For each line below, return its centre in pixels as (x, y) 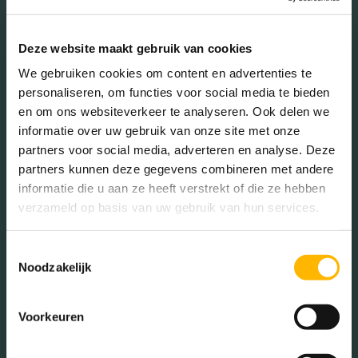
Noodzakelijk (55, 267)
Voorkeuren (51, 316)
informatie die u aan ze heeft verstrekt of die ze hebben (172, 188)
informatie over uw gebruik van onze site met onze (159, 130)
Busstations (81, 216)
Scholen (226, 342)
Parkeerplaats (241, 310)
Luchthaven (235, 248)
